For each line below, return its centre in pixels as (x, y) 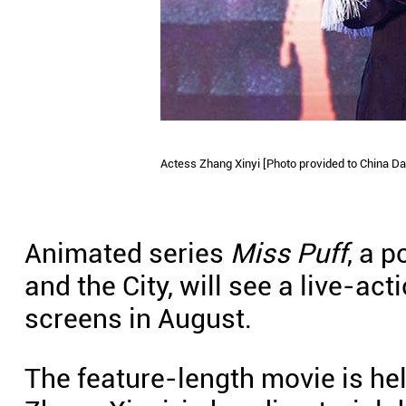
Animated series (127, 253)
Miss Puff (289, 253)
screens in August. (138, 319)
